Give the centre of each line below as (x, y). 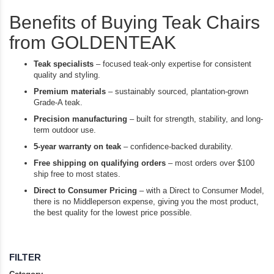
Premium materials (70, 92)
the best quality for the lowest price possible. (113, 213)
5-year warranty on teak (77, 147)
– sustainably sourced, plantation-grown (177, 92)
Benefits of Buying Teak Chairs (135, 23)
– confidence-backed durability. (177, 147)
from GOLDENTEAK (93, 43)
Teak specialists (64, 64)
